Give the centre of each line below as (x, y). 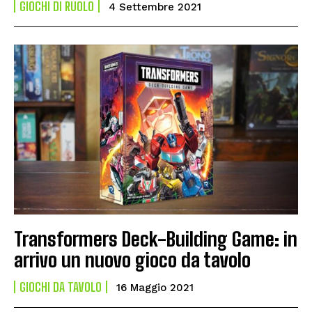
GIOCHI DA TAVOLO (61, 287)
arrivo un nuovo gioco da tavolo (132, 260)
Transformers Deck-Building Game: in (156, 239)
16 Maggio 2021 (155, 288)
